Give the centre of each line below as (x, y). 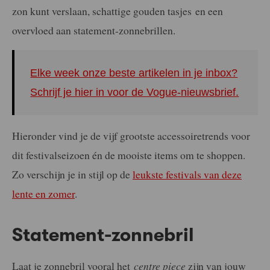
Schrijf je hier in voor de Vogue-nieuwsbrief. (135, 93)
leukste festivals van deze (187, 174)
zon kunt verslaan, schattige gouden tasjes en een (118, 11)
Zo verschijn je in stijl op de (72, 174)
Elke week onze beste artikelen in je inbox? (134, 73)
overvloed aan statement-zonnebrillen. (94, 30)
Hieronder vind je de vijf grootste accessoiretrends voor (131, 135)
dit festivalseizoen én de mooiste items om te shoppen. (129, 155)
